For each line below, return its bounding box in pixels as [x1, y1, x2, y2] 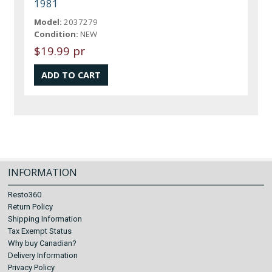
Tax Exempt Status [8, 226, 72, 236]
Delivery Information [8, 251, 78, 260]
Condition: [34, 28, 79, 39]
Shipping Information [8, 214, 83, 223]
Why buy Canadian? [8, 239, 77, 248]
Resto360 [8, 190, 42, 199]
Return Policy [8, 202, 53, 211]
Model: [34, 16, 63, 27]
